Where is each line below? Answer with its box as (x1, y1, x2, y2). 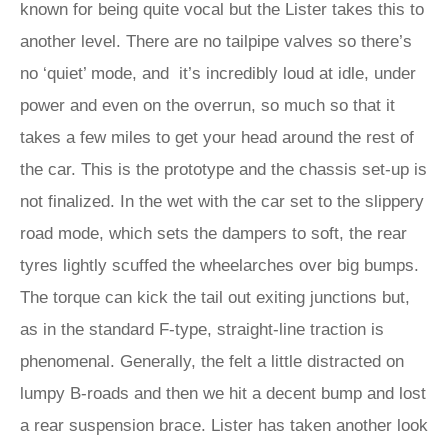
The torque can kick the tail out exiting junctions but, (20, 288, 410, 307)
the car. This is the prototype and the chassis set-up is (20, 160, 427, 179)
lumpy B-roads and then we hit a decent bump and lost (20, 384, 426, 403)
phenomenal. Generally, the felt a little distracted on (20, 352, 404, 371)
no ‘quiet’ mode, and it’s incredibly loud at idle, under (20, 64, 416, 83)
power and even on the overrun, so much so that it (20, 96, 395, 115)
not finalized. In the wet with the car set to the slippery (20, 192, 424, 211)
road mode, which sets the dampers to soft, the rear (20, 224, 407, 243)
